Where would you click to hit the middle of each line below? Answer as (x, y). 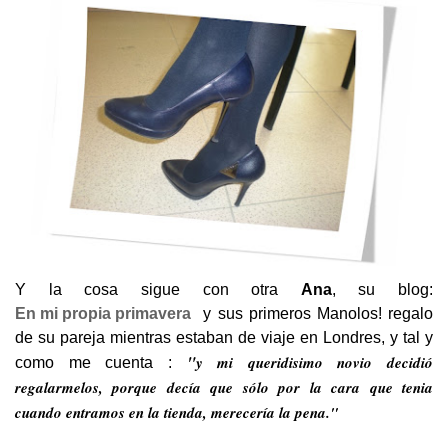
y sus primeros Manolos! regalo (312, 314)
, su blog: (382, 290)
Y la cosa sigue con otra (158, 290)
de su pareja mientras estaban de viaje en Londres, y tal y (224, 338)
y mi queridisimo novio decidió (314, 363)
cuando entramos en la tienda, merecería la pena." (176, 413)
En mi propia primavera (103, 314)
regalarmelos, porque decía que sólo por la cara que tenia (224, 388)
